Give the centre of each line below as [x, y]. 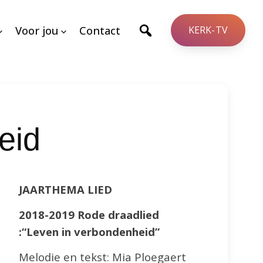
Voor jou [36, 30]
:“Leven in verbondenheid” [89, 231]
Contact [100, 30]
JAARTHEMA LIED [65, 189]
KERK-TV [208, 30]
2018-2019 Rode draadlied [89, 214]
